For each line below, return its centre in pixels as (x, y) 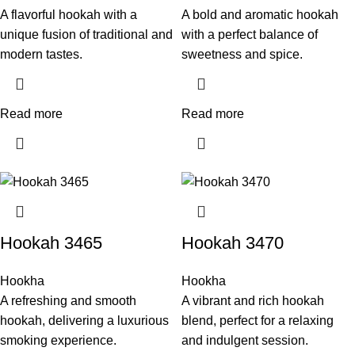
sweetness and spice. (242, 54)
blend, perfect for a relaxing (258, 320)
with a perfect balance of (250, 34)
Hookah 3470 (233, 242)
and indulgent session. (245, 340)
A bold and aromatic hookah (260, 14)
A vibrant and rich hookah (253, 300)
